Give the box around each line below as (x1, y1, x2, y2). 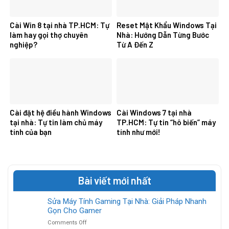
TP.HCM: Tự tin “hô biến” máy (117, 117, 216, 127)
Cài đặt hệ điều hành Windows (10, 107, 111, 117)
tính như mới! (117, 127, 161, 136)
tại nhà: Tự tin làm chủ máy (10, 117, 102, 127)
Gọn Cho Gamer (48, 205, 102, 215)
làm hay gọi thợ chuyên (10, 30, 88, 39)
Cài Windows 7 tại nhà (117, 107, 192, 117)
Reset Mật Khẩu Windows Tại (117, 20, 217, 30)
